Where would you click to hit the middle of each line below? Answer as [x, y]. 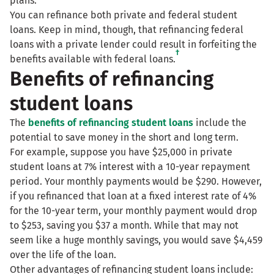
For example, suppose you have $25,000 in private [121, 152]
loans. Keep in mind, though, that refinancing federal [127, 30]
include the [220, 123]
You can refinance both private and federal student [124, 15]
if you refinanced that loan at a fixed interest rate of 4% [133, 196]
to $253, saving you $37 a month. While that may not [124, 226]
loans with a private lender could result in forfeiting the [133, 45]
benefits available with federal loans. [93, 59]
